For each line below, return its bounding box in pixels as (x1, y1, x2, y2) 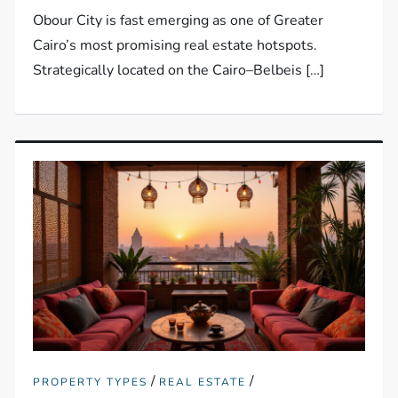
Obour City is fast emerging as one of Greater (33, 11, 324, 31)
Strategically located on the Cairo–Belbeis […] (33, 60, 325, 81)
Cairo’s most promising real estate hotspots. (33, 36, 318, 56)
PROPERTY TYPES (33, 374, 148, 389)
